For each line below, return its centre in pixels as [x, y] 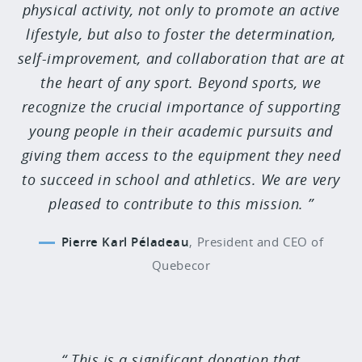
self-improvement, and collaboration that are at [181, 58]
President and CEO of [260, 242]
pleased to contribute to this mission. [176, 204]
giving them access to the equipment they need [181, 155]
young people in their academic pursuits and [181, 131]
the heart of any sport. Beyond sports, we [181, 82]
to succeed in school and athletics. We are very [181, 179]
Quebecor [181, 265]
